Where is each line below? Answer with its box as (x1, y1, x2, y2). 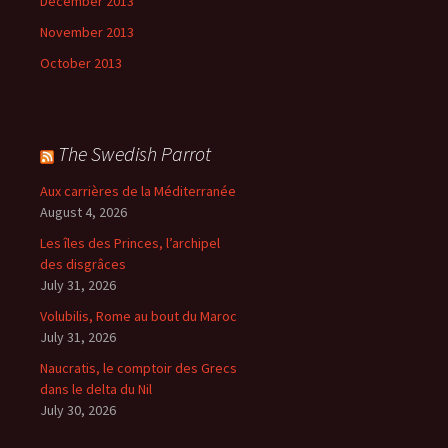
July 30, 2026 (40, 401, 116, 420)
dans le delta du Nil (40, 380, 152, 399)
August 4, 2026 (40, 203, 127, 222)
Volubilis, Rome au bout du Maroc (40, 307, 237, 326)
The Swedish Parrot (58, 141, 211, 167)
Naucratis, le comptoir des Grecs (40, 359, 237, 378)
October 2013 (40, 54, 122, 73)
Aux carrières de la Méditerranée (40, 182, 236, 201)
